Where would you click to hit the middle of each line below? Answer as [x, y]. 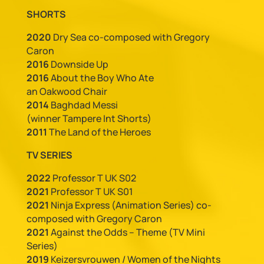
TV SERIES [49, 155]
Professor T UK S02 [93, 178]
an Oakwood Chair [67, 91]
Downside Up [79, 64]
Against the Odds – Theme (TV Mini [127, 232]
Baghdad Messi [83, 105]
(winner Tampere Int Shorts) [89, 118]
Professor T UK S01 [91, 192]
